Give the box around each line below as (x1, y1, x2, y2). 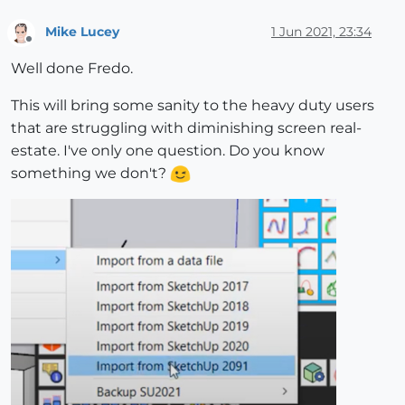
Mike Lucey (45, 24, 119, 41)
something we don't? (11, 165, 170, 183)
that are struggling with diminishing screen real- (11, 119, 362, 137)
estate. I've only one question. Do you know (11, 142, 325, 160)
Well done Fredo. (11, 60, 133, 78)
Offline (28, 40, 63, 54)
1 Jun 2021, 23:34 (271, 24, 372, 41)
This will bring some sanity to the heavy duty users (11, 97, 374, 115)
